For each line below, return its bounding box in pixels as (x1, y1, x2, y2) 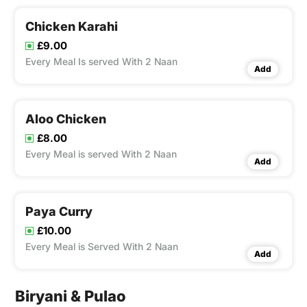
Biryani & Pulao (15, 287, 126, 306)
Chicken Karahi (25, 19, 118, 34)
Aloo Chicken (25, 112, 106, 127)
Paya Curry (25, 204, 93, 219)
